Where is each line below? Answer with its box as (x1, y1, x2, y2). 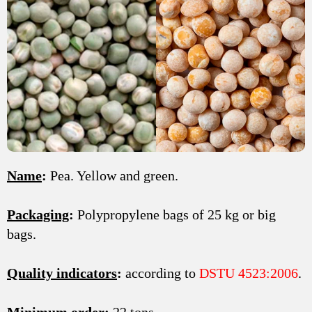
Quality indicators (7, 265, 117, 281)
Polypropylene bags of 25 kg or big (74, 207, 276, 223)
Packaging (7, 207, 69, 223)
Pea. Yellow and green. (47, 168, 178, 184)
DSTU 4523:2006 (199, 265, 298, 281)
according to (122, 265, 199, 281)
